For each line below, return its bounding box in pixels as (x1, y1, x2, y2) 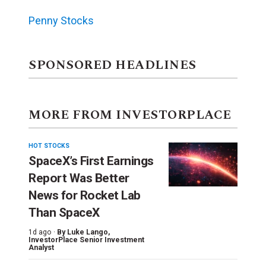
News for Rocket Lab (28, 188, 141, 202)
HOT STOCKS (28, 141, 69, 150)
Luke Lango (67, 227, 108, 236)
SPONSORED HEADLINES (28, 55, 197, 75)
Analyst (28, 243, 54, 252)
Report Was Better (28, 170, 129, 185)
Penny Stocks (28, 14, 94, 27)
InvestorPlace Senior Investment (28, 235, 144, 244)
